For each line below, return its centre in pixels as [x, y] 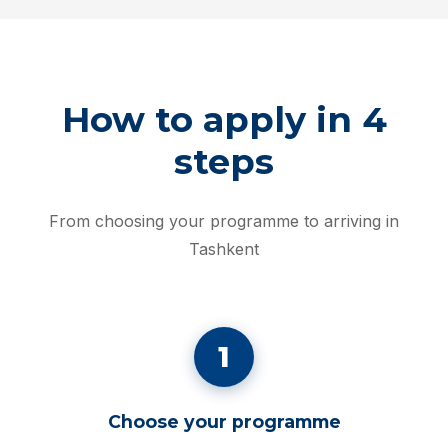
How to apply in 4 [224, 119]
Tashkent [224, 248]
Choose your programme [224, 421]
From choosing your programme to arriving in [224, 220]
